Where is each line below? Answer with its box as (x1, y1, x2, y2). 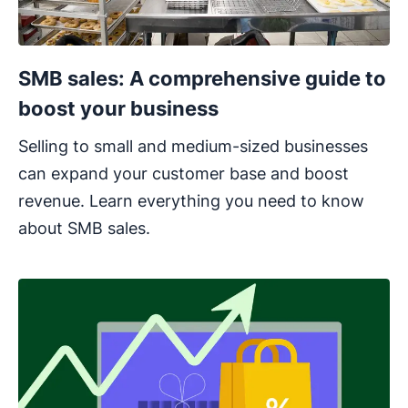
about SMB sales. (18, 219, 150, 238)
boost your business (18, 97, 219, 120)
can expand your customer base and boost (18, 164, 349, 183)
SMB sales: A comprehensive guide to (18, 66, 386, 90)
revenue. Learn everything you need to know (18, 191, 364, 210)
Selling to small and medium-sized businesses (18, 137, 368, 156)
